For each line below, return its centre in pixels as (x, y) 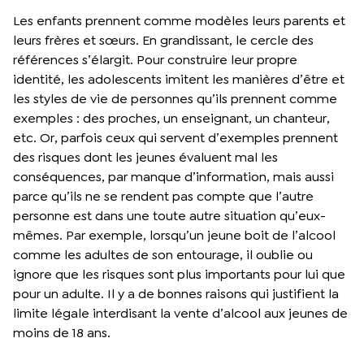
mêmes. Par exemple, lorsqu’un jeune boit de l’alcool (174, 235)
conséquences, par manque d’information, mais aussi (173, 176)
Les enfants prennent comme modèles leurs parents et (179, 20)
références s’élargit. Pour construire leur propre (155, 59)
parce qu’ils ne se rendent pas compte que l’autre (163, 196)
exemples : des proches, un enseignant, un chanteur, (171, 118)
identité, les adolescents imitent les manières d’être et (179, 79)
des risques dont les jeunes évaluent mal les (145, 157)
